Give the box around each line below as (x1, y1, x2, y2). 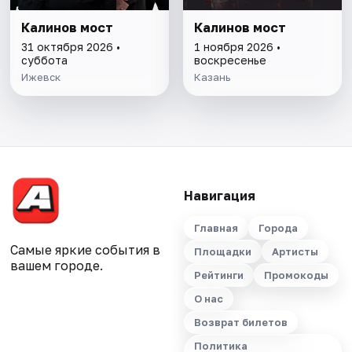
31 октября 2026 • (21, 40, 121, 54)
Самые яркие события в (10, 242, 161, 258)
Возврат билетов (193, 316, 288, 329)
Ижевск (21, 71, 61, 84)
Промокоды (263, 269, 328, 282)
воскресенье (193, 53, 266, 68)
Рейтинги (193, 269, 244, 282)
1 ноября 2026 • (193, 40, 280, 54)
